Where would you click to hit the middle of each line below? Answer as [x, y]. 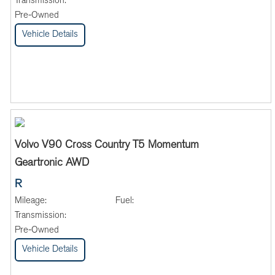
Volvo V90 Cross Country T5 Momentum [107, 145]
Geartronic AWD [52, 163]
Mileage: [30, 201]
